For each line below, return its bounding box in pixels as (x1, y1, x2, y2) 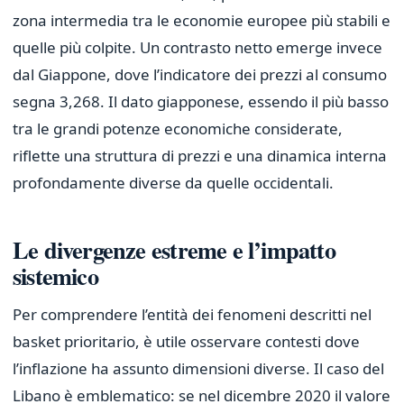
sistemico (13, 257, 98, 293)
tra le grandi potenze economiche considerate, (13, 118, 343, 140)
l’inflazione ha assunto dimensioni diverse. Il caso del (13, 358, 384, 380)
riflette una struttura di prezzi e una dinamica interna (13, 145, 387, 167)
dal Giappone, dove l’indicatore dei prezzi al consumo (13, 64, 387, 86)
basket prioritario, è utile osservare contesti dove (13, 331, 360, 353)
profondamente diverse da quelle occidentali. (13, 172, 334, 194)
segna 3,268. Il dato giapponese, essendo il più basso (13, 91, 389, 113)
